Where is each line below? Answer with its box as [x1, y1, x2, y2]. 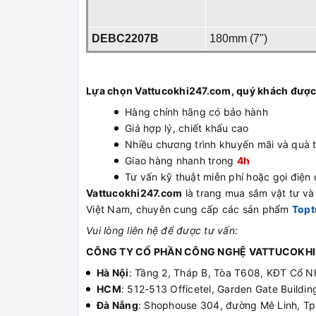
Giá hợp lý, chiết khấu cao [125, 122, 249, 135]
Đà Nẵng [97, 299, 138, 312]
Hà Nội [97, 267, 129, 279]
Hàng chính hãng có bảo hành [125, 106, 268, 119]
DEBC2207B [92, 32, 159, 45]
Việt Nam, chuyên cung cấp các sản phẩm [86, 203, 292, 216]
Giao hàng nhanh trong [125, 154, 237, 167]
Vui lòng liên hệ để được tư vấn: [86, 224, 238, 237]
